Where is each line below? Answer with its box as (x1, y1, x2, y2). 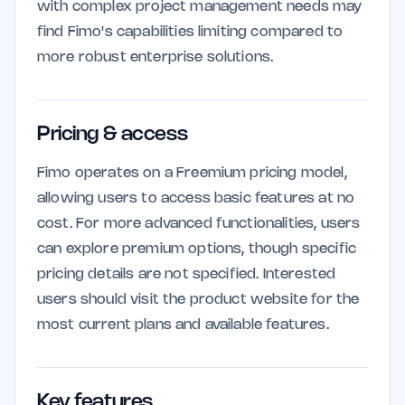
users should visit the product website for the (37, 293, 360, 306)
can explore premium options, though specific (37, 242, 357, 256)
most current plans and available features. (37, 318, 329, 332)
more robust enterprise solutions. (37, 51, 274, 64)
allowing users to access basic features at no (37, 192, 355, 205)
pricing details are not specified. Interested (37, 268, 336, 281)
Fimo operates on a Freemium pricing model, (37, 166, 347, 180)
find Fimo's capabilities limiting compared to (37, 25, 344, 39)
